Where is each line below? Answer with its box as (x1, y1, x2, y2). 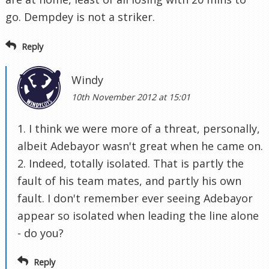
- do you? (17, 225, 64, 240)
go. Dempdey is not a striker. (5, 10, 155, 25)
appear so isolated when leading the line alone (17, 208, 259, 223)
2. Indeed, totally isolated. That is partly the (17, 156, 244, 171)
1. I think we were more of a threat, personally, (17, 121, 260, 136)
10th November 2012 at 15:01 (71, 91, 190, 103)
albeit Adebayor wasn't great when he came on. (17, 138, 263, 153)
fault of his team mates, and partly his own (17, 173, 241, 188)
